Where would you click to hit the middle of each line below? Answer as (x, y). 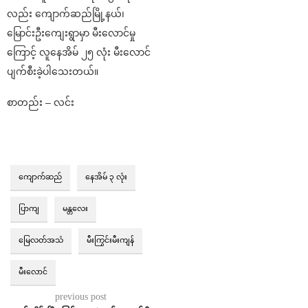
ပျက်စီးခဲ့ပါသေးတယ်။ (53, 71)
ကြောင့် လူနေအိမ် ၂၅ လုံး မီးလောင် (79, 52)
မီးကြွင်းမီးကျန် (110, 240)
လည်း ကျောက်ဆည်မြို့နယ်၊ (66, 13)
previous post (80, 296)
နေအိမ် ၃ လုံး (106, 176)
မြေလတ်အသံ (41, 240)
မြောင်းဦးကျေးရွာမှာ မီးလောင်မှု (71, 33)
